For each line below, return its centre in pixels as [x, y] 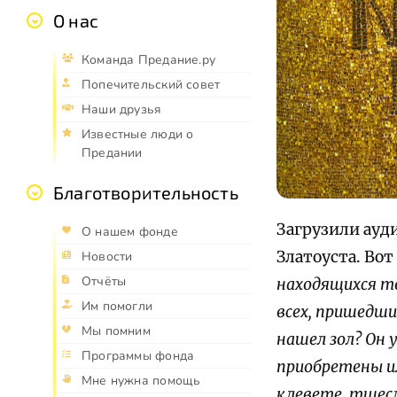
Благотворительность [146, 193]
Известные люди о [138, 135]
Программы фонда [138, 356]
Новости [107, 257]
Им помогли [117, 307]
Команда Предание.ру [148, 60]
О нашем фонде [130, 232]
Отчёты [104, 282]
